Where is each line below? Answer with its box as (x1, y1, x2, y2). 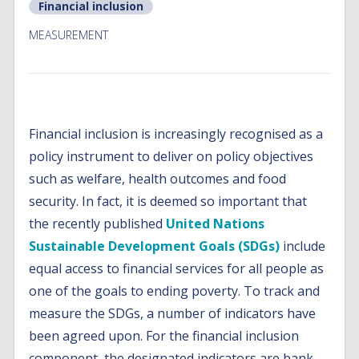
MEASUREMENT (29, 27, 109, 42)
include (280, 237, 326, 255)
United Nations (166, 215, 265, 232)
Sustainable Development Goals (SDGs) (29, 237, 280, 255)
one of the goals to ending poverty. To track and (29, 282, 321, 300)
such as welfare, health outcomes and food (29, 170, 287, 188)
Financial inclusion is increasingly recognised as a (29, 125, 324, 143)
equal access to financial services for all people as (29, 260, 325, 277)
